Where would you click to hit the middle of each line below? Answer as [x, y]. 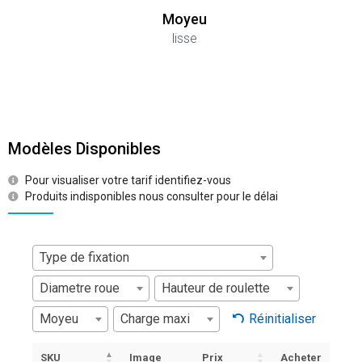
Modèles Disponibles [84, 148]
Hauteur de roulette [216, 288]
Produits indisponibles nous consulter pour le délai [152, 196]
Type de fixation [84, 257]
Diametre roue [80, 288]
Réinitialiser [282, 318]
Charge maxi [155, 318]
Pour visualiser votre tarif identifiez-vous [128, 180]
